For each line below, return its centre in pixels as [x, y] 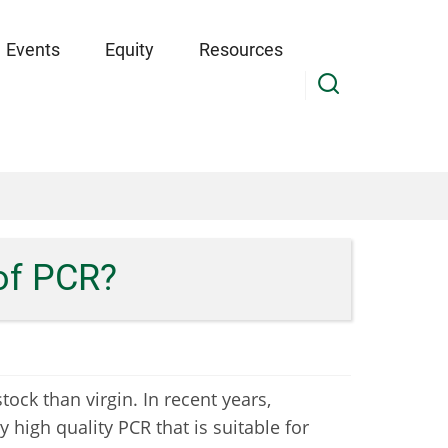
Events [32, 49]
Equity [129, 49]
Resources [240, 49]
